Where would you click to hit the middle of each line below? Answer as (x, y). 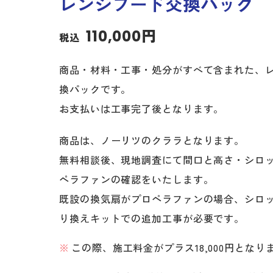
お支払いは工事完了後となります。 (142, 108)
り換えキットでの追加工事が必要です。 (152, 218)
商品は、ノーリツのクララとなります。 (152, 140)
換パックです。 (95, 89)
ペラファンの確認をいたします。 (136, 179)
